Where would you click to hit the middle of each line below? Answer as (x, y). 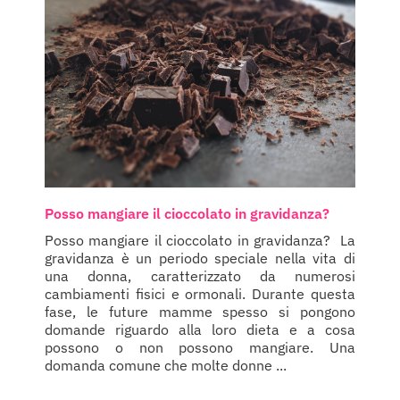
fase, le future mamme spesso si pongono (200, 312)
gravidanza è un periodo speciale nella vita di (200, 258)
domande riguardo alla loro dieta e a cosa (200, 330)
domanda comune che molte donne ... (166, 366)
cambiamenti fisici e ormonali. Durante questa (200, 294)
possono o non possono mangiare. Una (200, 348)
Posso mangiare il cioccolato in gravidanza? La (200, 241)
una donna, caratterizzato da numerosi (200, 276)
